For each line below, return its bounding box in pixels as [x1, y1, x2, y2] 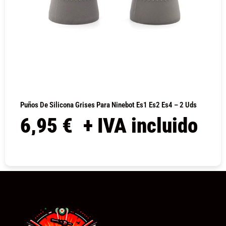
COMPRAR [95, 145, 131, 155]
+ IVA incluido [83, 114, 198, 138]
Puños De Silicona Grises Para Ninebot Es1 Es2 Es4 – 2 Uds [20, 100, 197, 110]
